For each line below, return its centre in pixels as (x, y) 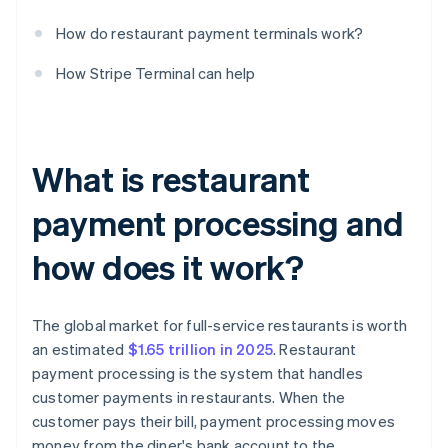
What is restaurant (171, 179)
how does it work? (168, 267)
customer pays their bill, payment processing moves (214, 421)
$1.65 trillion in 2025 (200, 349)
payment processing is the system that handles (198, 373)
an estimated (80, 349)
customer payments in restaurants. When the (189, 397)
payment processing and (218, 223)
